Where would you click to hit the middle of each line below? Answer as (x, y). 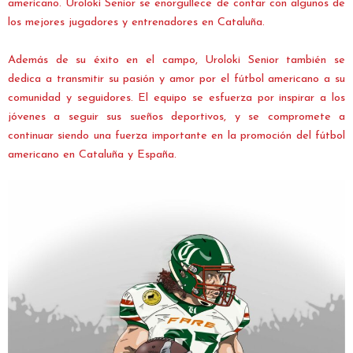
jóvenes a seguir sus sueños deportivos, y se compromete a (176, 117)
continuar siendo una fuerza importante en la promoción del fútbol (176, 136)
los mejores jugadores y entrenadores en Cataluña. (136, 23)
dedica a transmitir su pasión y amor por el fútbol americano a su (176, 80)
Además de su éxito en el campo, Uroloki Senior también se (176, 61)
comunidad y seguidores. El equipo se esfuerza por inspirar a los (176, 98)
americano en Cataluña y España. (92, 155)
